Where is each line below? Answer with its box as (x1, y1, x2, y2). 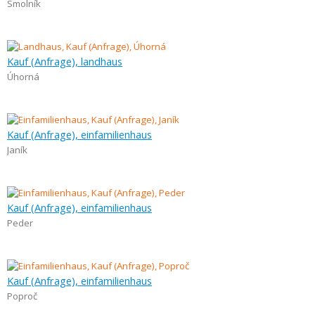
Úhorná (7, 70, 39, 83)
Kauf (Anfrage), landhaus (7, 54, 122, 68)
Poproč (7, 290, 37, 302)
